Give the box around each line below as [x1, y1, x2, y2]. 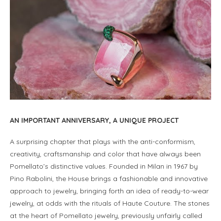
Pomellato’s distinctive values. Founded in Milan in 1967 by [10, 162, 198, 171]
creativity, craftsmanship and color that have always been [10, 149, 201, 159]
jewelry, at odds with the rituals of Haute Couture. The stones [10, 199, 210, 208]
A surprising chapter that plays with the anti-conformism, [10, 137, 195, 147]
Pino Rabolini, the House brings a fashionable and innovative [10, 174, 208, 184]
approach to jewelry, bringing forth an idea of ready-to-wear [10, 186, 209, 196]
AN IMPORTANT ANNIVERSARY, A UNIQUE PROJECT [10, 116, 179, 125]
